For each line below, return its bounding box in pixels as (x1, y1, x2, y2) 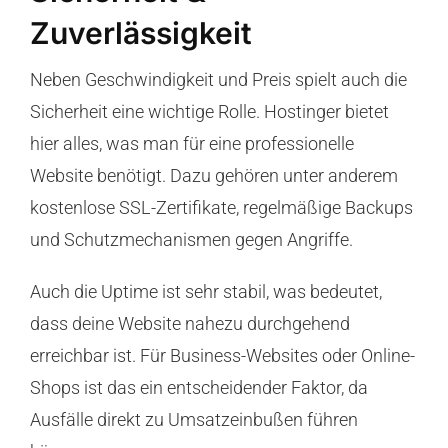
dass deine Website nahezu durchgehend (29, 312, 350, 334)
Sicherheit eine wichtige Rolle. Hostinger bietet (29, 100, 389, 122)
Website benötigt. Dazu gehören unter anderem (29, 164, 398, 186)
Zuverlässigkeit (29, 14, 252, 51)
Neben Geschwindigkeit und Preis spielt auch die (29, 68, 407, 90)
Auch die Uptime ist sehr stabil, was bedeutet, (29, 280, 382, 302)
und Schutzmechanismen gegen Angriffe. (29, 228, 353, 250)
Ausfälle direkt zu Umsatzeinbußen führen (29, 408, 358, 430)
